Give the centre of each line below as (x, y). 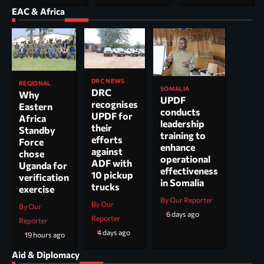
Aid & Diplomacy (46, 255)
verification (44, 177)
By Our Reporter (187, 200)
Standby (37, 130)
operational (185, 159)
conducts (180, 112)
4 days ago (114, 233)
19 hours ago (45, 235)
